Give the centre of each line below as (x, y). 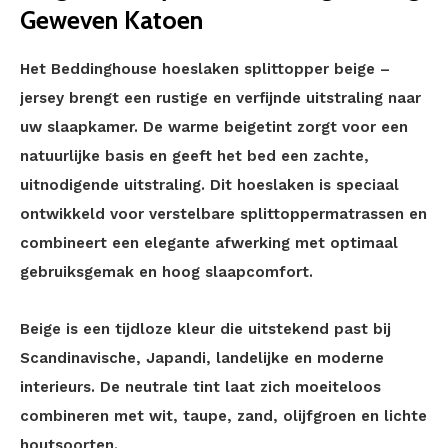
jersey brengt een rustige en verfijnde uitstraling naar (220, 98)
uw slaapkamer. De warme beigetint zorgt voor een (214, 127)
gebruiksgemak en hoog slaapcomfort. (166, 272)
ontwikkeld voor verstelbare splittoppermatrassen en (223, 214)
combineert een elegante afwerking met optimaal (209, 243)
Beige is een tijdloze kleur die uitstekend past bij (205, 329)
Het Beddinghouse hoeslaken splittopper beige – (205, 69)
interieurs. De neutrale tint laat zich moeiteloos (200, 387)
